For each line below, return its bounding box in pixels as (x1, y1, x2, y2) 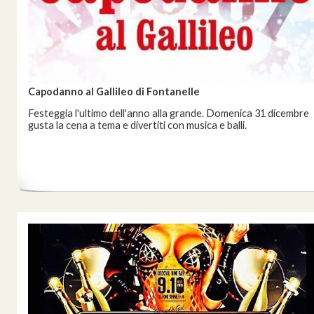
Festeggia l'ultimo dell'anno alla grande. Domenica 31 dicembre (28, 107, 309, 119)
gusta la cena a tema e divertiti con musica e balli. (28, 119, 247, 131)
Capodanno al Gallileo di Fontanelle (28, 86, 200, 97)
